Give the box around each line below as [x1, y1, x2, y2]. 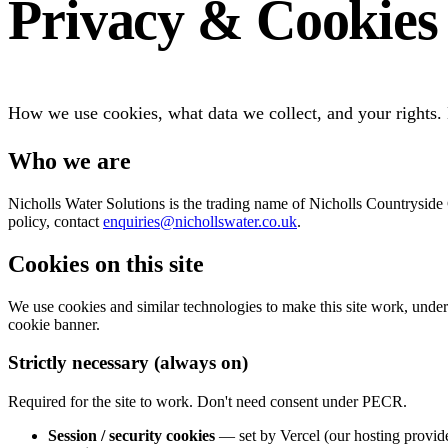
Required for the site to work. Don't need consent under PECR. [8, 393, 407, 410]
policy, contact [8, 212, 99, 230]
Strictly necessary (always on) [8, 352, 248, 374]
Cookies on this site [8, 250, 204, 277]
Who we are [8, 147, 131, 174]
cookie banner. [8, 315, 100, 333]
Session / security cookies [48, 427, 215, 444]
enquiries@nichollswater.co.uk [103, 212, 297, 230]
